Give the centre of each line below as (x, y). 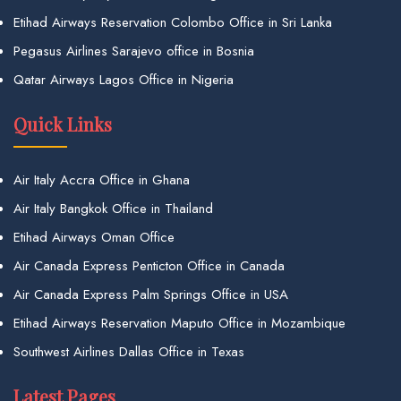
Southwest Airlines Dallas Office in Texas (129, 351)
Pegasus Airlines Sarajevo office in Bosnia (134, 51)
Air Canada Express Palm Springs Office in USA (151, 294)
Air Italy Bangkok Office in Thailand (113, 208)
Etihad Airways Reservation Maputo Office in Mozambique (179, 323)
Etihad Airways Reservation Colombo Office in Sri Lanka (173, 22)
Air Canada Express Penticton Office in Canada (149, 265)
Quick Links (63, 124)
